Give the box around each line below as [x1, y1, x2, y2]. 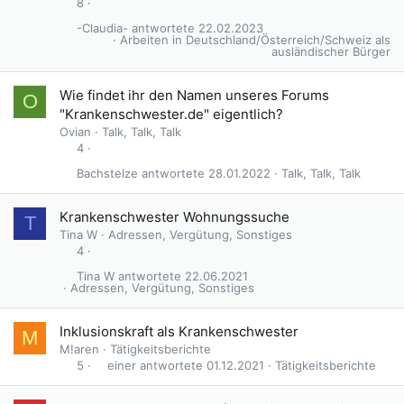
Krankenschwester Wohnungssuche [60, 208, 289, 225]
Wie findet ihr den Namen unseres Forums [60, 87, 329, 104]
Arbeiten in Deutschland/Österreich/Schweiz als [120, 32, 390, 48]
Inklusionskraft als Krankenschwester [60, 323, 298, 340]
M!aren [60, 342, 99, 356]
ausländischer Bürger [271, 44, 390, 60]
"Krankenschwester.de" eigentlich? [60, 106, 283, 123]
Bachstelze [76, 166, 138, 181]
